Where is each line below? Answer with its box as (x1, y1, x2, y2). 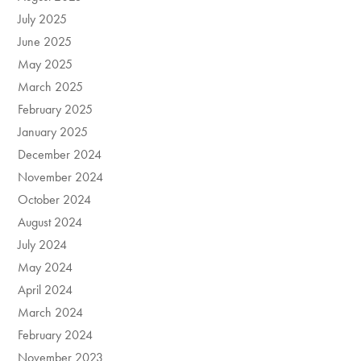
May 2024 (18, 259, 73, 276)
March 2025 (18, 78, 84, 96)
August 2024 (18, 214, 83, 231)
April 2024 (18, 281, 73, 299)
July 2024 (18, 236, 68, 254)
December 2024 (18, 146, 102, 164)
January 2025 (18, 123, 89, 141)
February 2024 (18, 326, 93, 344)
